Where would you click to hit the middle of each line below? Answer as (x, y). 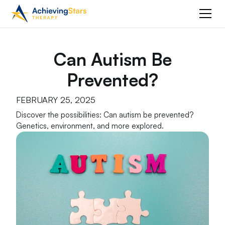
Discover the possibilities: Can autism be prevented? (105, 115)
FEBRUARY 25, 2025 (56, 100)
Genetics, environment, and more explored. (90, 126)
